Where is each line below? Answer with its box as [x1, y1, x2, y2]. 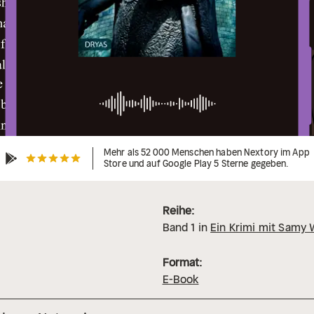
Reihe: [162, 203, 195, 218]
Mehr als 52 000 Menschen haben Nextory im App [104, 146, 310, 159]
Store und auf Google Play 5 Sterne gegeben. [104, 158, 289, 170]
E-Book [162, 272, 199, 287]
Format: [162, 255, 203, 270]
